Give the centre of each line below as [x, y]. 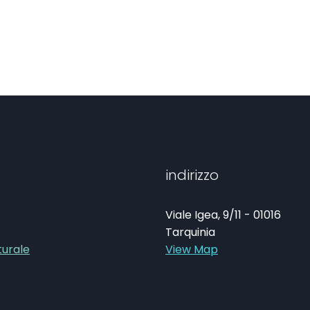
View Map [192, 249]
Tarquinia [190, 232]
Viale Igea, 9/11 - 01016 [223, 215]
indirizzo [192, 175]
